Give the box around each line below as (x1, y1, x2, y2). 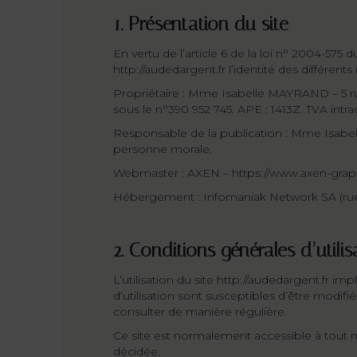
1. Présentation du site (113, 13, 288, 35)
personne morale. (113, 142, 212, 156)
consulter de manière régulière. (113, 304, 287, 319)
